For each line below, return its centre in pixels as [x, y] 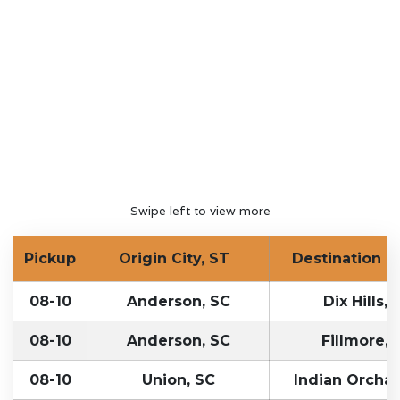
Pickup [50, 258]
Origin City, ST [178, 258]
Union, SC [178, 379]
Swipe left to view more [200, 210]
